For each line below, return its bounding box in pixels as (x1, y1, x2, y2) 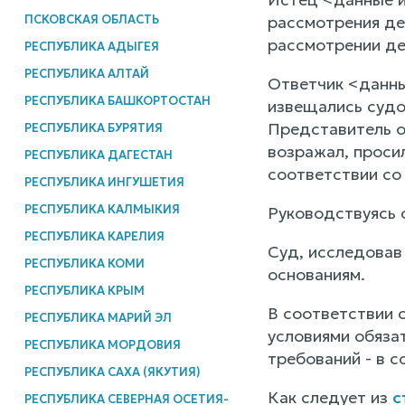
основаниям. (267, 264, 365, 286)
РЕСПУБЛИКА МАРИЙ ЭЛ (24, 309, 172, 325)
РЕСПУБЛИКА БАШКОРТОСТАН (24, 92, 211, 108)
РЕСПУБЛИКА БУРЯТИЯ (24, 119, 163, 136)
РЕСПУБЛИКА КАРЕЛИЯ (24, 228, 165, 244)
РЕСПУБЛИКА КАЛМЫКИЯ (24, 201, 180, 217)
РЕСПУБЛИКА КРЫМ (24, 282, 145, 298)
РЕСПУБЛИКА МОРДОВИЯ (24, 336, 181, 353)
